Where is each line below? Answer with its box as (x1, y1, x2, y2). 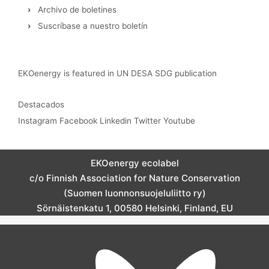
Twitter (134, 115, 161, 125)
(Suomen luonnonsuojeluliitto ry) (63, 187, 206, 199)
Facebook (59, 115, 97, 125)
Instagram (18, 115, 57, 125)
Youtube (163, 115, 195, 125)
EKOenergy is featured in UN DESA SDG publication (18, 68, 217, 79)
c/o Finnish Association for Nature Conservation (29, 172, 240, 184)
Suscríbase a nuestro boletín (38, 21, 148, 31)
